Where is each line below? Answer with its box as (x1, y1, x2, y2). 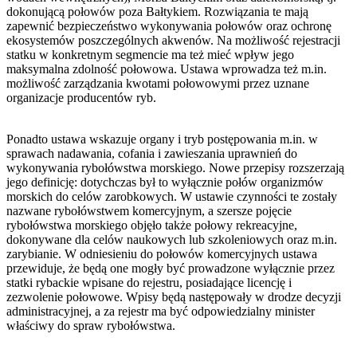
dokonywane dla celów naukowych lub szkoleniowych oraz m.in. (6, 233, 337, 247)
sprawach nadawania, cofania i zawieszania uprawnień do (6, 147, 297, 161)
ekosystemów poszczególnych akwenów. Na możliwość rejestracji (6, 33, 340, 48)
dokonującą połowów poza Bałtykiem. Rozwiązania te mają (6, 5, 308, 19)
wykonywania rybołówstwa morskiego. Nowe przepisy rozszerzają (6, 161, 344, 175)
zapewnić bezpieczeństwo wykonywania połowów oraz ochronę (6, 19, 331, 33)
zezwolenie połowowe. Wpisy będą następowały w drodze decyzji (6, 290, 341, 304)
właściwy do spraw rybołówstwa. (6, 319, 175, 333)
